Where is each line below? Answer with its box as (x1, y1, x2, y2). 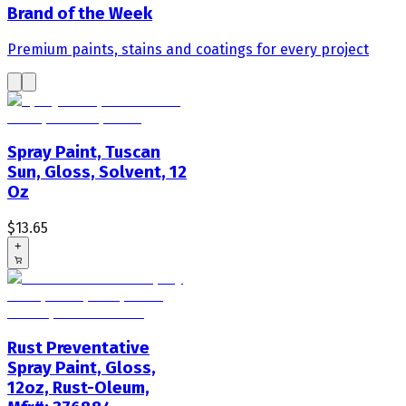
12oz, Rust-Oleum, (7, 377, 150, 398)
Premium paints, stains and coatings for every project (7, 40, 369, 58)
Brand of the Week (7, 3, 152, 24)
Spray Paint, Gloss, (7, 357, 156, 378)
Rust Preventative (7, 337, 150, 358)
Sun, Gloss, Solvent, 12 (7, 162, 187, 183)
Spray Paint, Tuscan (7, 142, 160, 163)
